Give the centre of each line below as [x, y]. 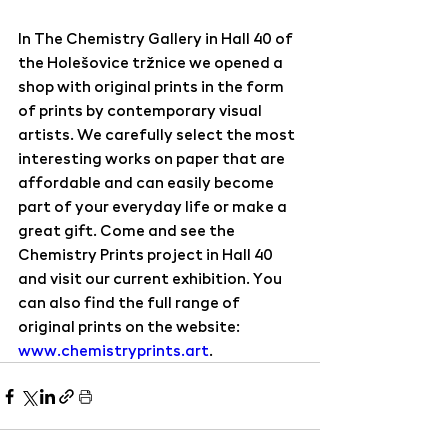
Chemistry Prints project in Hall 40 [147, 254]
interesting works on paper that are [153, 158]
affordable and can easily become [147, 182]
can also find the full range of [130, 302]
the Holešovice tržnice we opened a [152, 62]
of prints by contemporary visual [141, 110]
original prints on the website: [130, 326]
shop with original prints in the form [152, 86]
